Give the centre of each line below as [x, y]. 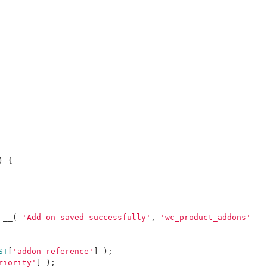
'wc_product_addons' [206, 217]
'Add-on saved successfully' [86, 217]
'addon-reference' [53, 251]
